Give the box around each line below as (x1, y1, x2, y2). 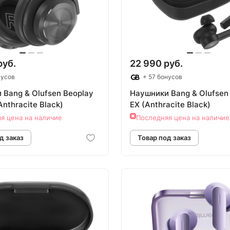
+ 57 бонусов (141, 72, 182, 81)
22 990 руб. (130, 57, 183, 69)
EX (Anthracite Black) (130, 100, 210, 110)
